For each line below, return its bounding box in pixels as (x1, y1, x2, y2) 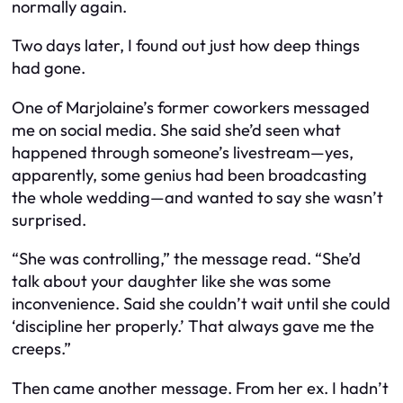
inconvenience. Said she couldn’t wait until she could (12, 293, 390, 315)
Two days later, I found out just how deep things (12, 35, 360, 57)
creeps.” (12, 338, 71, 360)
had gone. (12, 58, 85, 79)
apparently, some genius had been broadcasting (12, 164, 367, 185)
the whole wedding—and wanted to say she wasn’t (12, 186, 383, 208)
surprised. (12, 209, 86, 230)
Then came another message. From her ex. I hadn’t (12, 377, 389, 399)
